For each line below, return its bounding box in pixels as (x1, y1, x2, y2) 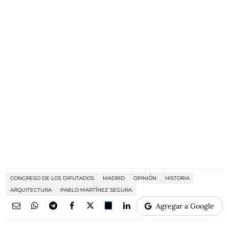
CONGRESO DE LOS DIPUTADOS (10, 175, 94, 181)
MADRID (103, 175, 125, 181)
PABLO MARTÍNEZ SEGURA (60, 187, 132, 193)
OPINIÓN (133, 175, 156, 181)
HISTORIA (165, 175, 190, 181)
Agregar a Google (156, 201, 214, 211)
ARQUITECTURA (10, 187, 52, 193)
